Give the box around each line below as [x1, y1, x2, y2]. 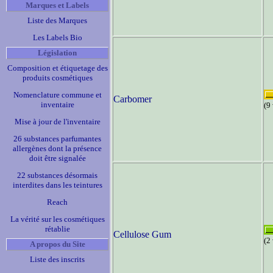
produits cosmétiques [22, 73, 93, 82]
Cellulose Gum [113, 229, 171, 239]
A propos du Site [29, 239, 85, 249]
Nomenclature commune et [13, 90, 102, 99]
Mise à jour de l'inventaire [14, 117, 101, 126]
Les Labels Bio [32, 33, 82, 42]
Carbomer [113, 94, 152, 104]
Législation [38, 48, 77, 57]
